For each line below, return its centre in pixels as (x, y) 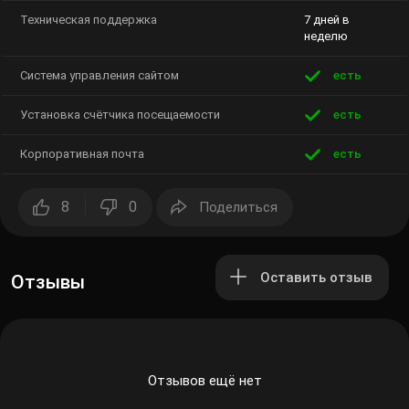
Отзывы (46, 283)
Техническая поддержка (87, 21)
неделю (325, 37)
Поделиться (237, 208)
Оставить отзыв (311, 278)
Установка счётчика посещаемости (117, 115)
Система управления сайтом (100, 76)
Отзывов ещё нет (204, 381)
